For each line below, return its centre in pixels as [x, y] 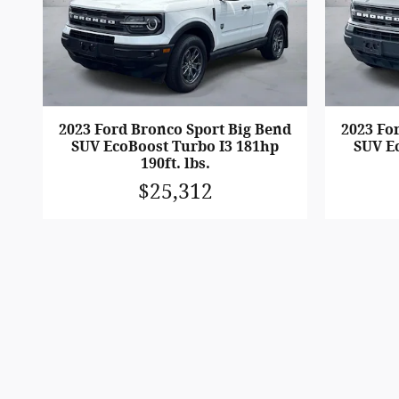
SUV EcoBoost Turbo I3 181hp [175, 147]
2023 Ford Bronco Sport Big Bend [175, 130]
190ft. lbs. [175, 164]
